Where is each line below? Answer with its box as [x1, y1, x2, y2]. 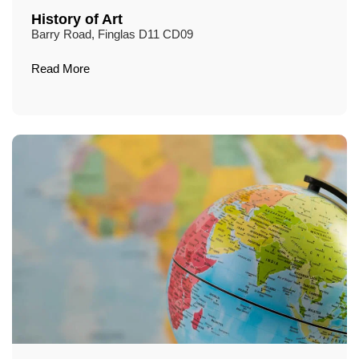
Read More [31, 63, 90, 76]
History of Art [31, 10, 123, 28]
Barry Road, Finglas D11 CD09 [31, 28, 193, 42]
